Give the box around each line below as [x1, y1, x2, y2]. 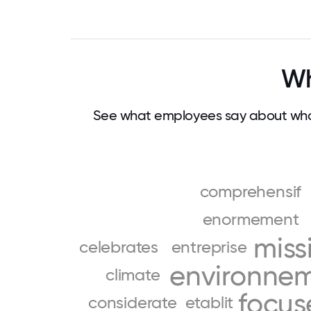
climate [106, 265, 160, 285]
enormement [202, 210, 299, 230]
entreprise [171, 237, 247, 258]
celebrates [79, 237, 158, 258]
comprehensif [199, 182, 302, 202]
